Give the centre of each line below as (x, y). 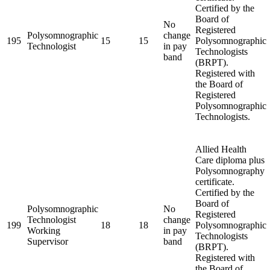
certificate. (215, 181)
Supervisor (48, 241)
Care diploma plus (230, 160)
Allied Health (221, 149)
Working (44, 230)
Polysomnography (230, 171)
